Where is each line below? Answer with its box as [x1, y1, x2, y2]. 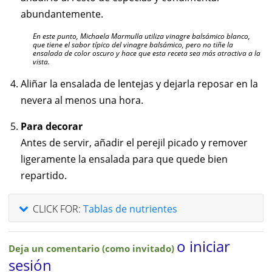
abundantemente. [21, 7, 103, 21]
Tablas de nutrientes [83, 202, 177, 216]
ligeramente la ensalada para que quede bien [21, 152, 228, 166]
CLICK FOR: [33, 202, 81, 216]
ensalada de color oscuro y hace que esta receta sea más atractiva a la [33, 48, 260, 58]
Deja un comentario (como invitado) [8, 242, 177, 254]
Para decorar [21, 120, 83, 133]
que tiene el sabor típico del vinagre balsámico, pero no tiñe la [33, 39, 233, 50]
